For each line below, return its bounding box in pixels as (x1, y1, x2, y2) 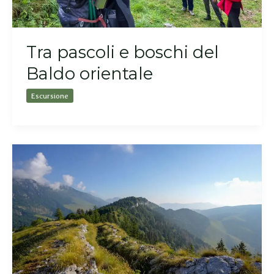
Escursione (31, 91, 69, 101)
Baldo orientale (26, 63, 154, 84)
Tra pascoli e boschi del (26, 42, 220, 62)
